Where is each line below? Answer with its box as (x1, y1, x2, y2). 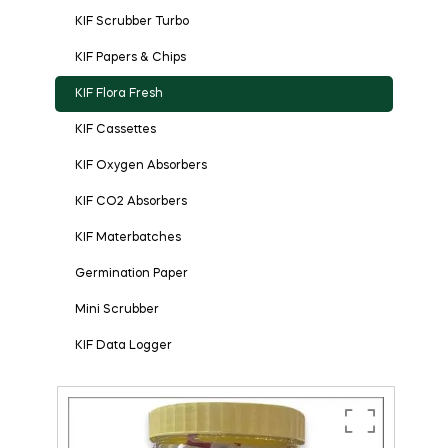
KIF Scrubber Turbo (75, 15, 189, 28)
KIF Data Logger (75, 339, 172, 352)
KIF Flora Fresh (75, 87, 163, 100)
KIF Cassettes (75, 123, 156, 136)
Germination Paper (75, 267, 188, 280)
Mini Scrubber (75, 303, 159, 316)
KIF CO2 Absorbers (75, 195, 187, 208)
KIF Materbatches (75, 231, 181, 244)
